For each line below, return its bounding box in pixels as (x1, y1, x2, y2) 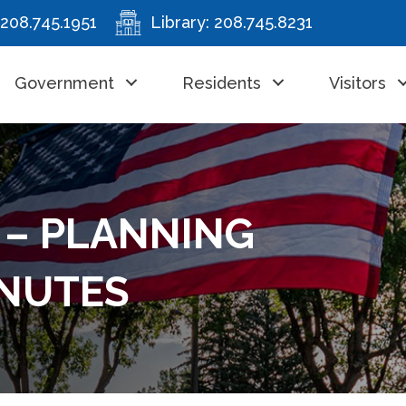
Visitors (328, 72, 386, 92)
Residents (181, 72, 261, 92)
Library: (150, 13, 214, 33)
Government (14, 72, 114, 92)
